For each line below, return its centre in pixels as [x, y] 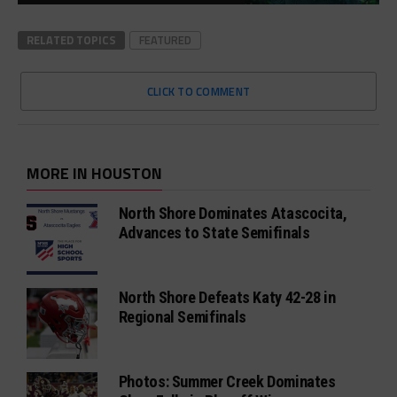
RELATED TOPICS [71, 39]
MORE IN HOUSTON [94, 173]
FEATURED [165, 39]
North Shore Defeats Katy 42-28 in [227, 297]
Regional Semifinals [182, 316]
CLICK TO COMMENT [198, 91]
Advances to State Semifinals [214, 232]
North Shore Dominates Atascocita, [233, 213]
